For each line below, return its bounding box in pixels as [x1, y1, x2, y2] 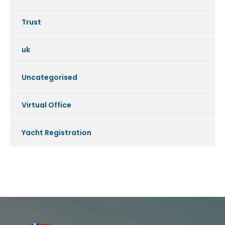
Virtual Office [22, 100, 71, 110]
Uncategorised [22, 72, 77, 83]
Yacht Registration [22, 128, 91, 138]
